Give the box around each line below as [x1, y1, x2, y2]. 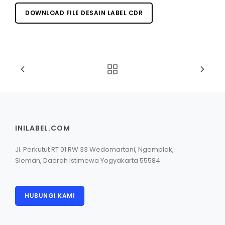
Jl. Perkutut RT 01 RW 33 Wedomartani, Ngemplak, [15, 145, 174, 155]
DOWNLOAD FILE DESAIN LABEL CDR [25, 9, 143, 18]
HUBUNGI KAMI [25, 191, 75, 200]
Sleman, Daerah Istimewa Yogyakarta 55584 [15, 156, 160, 166]
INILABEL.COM [15, 123, 70, 134]
